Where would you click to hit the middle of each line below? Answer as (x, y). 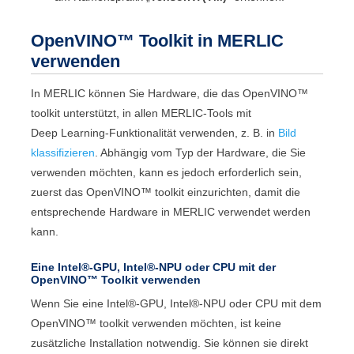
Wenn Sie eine (69, 304)
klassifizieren (63, 153)
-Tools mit (228, 113)
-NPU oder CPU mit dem (261, 304)
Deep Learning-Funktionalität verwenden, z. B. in (155, 133)
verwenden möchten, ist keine (205, 324)
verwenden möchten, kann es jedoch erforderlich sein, (167, 173)
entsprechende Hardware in (102, 212)
